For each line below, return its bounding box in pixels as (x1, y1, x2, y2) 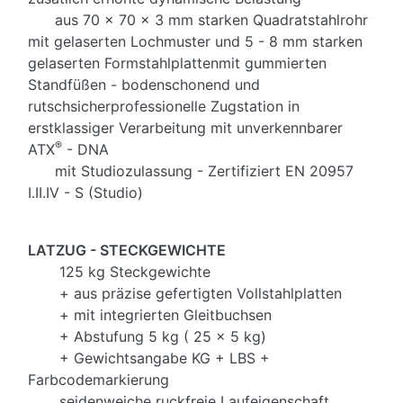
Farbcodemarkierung (28, 371, 169, 390)
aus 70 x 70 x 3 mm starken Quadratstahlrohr (28, 11, 368, 30)
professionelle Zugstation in (111, 97, 300, 116)
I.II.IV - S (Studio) (28, 184, 148, 202)
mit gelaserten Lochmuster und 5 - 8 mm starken (28, 32, 363, 51)
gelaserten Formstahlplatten (28, 54, 219, 73)
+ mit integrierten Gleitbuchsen (28, 306, 272, 325)
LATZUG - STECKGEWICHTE (28, 241, 226, 260)
